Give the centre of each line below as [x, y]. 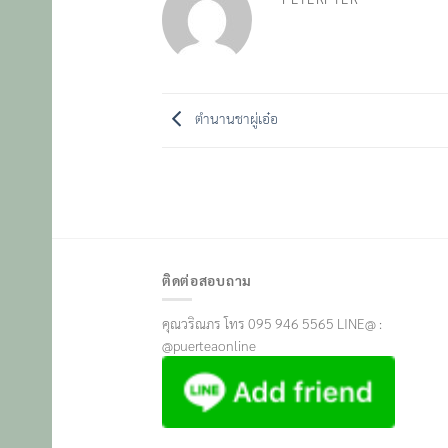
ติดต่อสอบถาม [207, 279]
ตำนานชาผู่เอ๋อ [235, 117]
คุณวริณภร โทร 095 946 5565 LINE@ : [272, 323]
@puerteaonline [209, 345]
